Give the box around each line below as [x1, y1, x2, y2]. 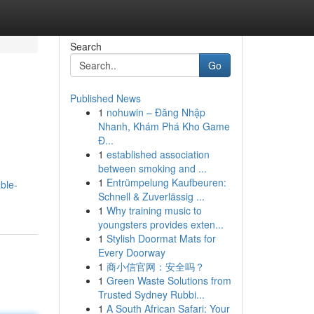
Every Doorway [97, 245, 165, 259]
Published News [69, 91, 141, 105]
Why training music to [106, 203, 202, 217]
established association [106, 147, 210, 161]
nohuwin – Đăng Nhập [106, 105, 205, 119]
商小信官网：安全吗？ [106, 259, 205, 273]
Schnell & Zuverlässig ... [97, 189, 205, 203]
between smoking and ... [97, 161, 207, 175]
